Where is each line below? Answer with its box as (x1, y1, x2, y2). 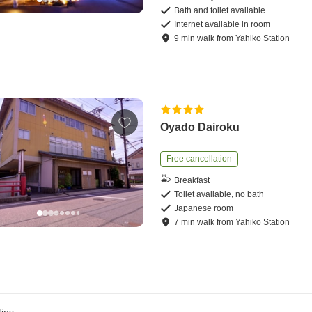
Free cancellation (166, 154, 233, 164)
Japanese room (174, 203, 234, 214)
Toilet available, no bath (174, 189, 265, 200)
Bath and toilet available (174, 6, 266, 16)
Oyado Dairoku (160, 121, 240, 134)
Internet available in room (174, 19, 271, 30)
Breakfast (174, 175, 210, 185)
